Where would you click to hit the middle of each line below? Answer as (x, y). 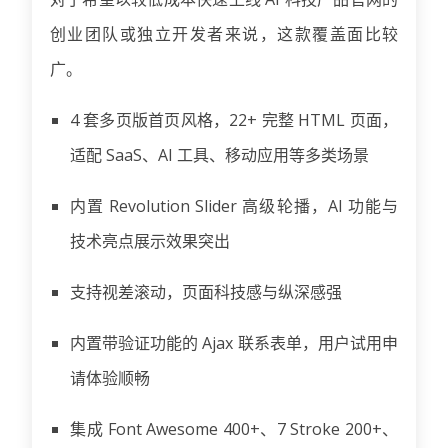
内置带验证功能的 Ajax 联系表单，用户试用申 (234, 343)
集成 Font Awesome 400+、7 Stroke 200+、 (234, 429)
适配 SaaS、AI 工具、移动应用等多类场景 (219, 155)
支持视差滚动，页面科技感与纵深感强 (206, 292)
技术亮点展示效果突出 (150, 241)
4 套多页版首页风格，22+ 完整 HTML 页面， (234, 120)
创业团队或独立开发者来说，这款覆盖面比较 (224, 34)
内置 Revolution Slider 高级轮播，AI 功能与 (234, 206)
